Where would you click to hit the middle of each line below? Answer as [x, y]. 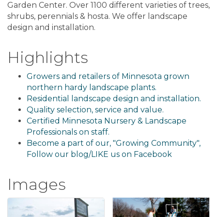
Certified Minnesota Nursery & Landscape [107, 121]
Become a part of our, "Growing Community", [114, 143]
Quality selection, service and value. [95, 110]
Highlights [48, 58]
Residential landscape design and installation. [114, 99]
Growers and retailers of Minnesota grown [108, 77]
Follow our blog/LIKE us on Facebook [99, 155]
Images [37, 185]
